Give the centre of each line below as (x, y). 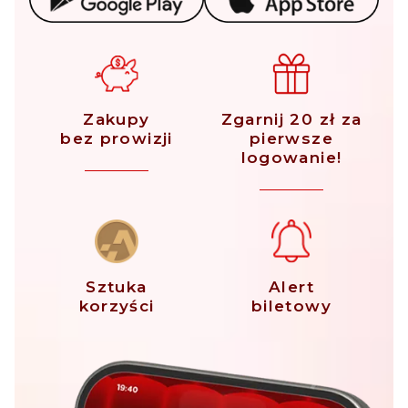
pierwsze (291, 139)
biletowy (291, 306)
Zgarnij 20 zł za (291, 120)
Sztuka (117, 287)
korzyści (117, 306)
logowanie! (291, 158)
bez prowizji (117, 139)
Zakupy (117, 120)
